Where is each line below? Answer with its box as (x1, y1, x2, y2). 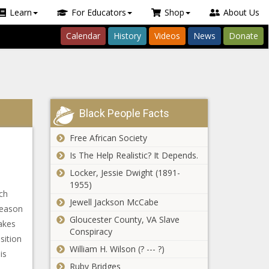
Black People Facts (79, 107, 169, 119)
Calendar (66, 30, 100, 41)
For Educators (71, 7, 126, 18)
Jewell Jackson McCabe (69, 196, 159, 208)
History (113, 30, 141, 41)
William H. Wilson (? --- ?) (69, 243, 165, 255)
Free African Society (69, 132, 147, 144)
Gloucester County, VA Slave (69, 214, 180, 225)
